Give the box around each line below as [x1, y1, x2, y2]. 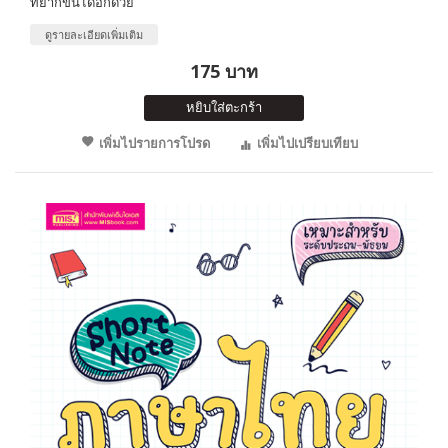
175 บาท [190, 59, 258, 84]
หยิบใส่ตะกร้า [186, 98, 262, 117]
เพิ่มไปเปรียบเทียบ [256, 134, 358, 153]
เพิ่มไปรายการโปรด [98, 134, 210, 153]
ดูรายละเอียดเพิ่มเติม [45, 27, 143, 43]
